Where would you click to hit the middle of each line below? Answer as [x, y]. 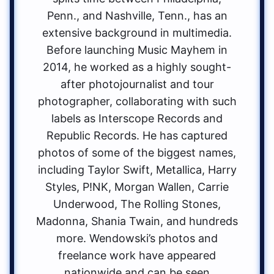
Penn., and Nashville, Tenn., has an [137, 16]
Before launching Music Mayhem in [137, 50]
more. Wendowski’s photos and [137, 239]
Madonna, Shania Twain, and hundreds [137, 221]
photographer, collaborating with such [137, 102]
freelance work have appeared [137, 256]
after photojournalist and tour [137, 84]
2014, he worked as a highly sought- [137, 67]
